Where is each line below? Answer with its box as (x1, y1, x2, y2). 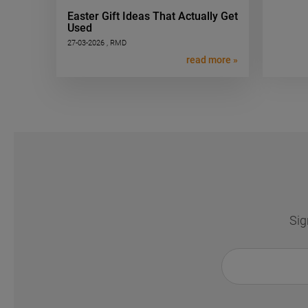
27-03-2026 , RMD (67, 38, 126, 48)
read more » (186, 54, 238, 65)
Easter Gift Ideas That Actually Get (67, 10, 238, 23)
